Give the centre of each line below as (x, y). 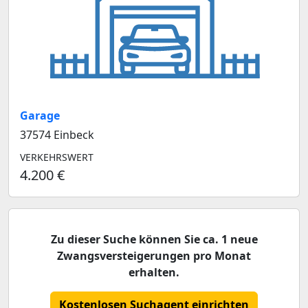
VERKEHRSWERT (57, 157)
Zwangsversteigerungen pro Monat (154, 256)
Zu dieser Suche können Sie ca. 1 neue (154, 239)
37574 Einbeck (57, 135)
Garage (40, 115)
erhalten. (154, 272)
